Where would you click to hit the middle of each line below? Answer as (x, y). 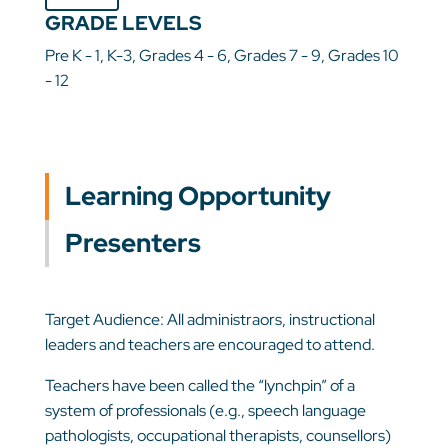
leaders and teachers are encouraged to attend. (209, 345)
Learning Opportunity (197, 196)
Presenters (132, 243)
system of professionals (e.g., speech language (205, 411)
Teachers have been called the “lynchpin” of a (199, 386)
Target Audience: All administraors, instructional (209, 320)
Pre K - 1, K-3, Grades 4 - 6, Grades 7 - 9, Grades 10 (221, 56)
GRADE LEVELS (123, 23)
